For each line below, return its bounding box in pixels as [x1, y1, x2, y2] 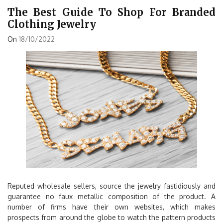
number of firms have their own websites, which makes [7, 202, 216, 211]
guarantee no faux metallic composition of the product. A [7, 192, 216, 201]
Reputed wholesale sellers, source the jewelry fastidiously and [7, 181, 216, 190]
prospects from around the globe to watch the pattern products [7, 213, 216, 222]
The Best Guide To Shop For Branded [7, 5, 216, 18]
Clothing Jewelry [7, 17, 96, 30]
